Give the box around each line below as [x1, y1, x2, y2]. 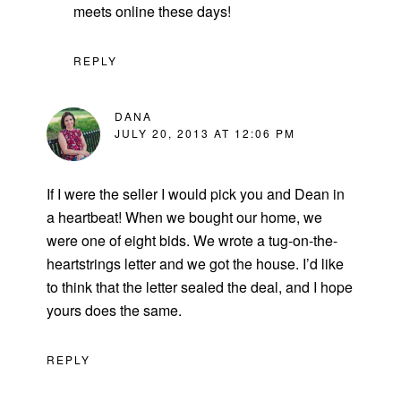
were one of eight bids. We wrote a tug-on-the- [47, 229, 338, 251]
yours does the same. [47, 299, 183, 320]
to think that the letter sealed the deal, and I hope [47, 276, 354, 297]
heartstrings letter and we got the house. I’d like [47, 252, 345, 274]
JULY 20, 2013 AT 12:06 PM [115, 124, 296, 141]
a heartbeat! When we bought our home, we [47, 206, 323, 227]
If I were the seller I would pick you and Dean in [47, 183, 346, 204]
